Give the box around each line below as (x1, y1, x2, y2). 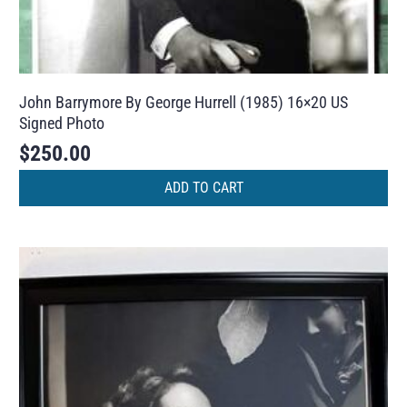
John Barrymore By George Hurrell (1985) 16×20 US (19, 93, 349, 112)
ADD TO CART (164, 179, 243, 197)
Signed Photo (19, 114, 105, 133)
